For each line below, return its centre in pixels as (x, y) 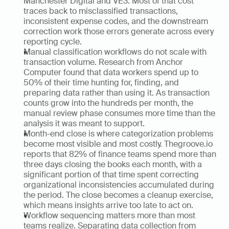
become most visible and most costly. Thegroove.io (118, 144)
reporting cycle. (53, 42)
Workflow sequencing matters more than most (109, 215)
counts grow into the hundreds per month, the (108, 103)
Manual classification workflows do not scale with (115, 52)
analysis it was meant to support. (84, 123)
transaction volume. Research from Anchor (103, 62)
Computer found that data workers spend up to (111, 72)
